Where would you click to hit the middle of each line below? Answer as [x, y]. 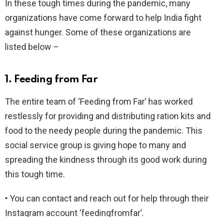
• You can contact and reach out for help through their [107, 198]
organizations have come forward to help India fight [103, 17]
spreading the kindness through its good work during [106, 159]
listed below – [32, 46]
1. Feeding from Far [51, 79]
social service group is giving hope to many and [95, 145]
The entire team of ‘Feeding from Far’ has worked [99, 101]
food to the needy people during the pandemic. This [104, 130]
